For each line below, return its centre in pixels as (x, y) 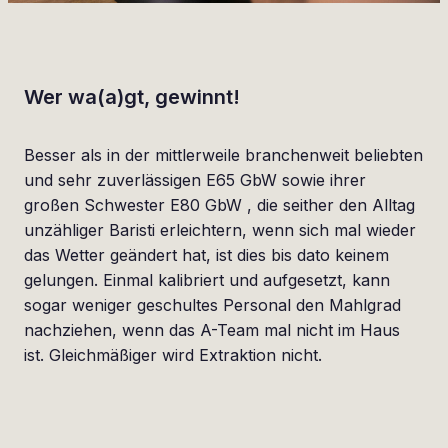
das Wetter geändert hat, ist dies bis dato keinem (206, 255)
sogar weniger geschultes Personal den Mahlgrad (212, 305)
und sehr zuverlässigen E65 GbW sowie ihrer (195, 180)
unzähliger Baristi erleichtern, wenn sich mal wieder (220, 230)
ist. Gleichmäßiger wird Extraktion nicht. (173, 355)
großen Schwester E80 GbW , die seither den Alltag (219, 205)
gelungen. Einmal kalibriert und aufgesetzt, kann (207, 280)
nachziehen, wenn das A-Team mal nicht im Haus (212, 330)
